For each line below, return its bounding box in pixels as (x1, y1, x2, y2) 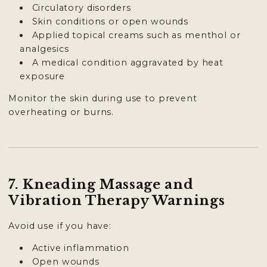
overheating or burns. (8, 106, 114, 117)
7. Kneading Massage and (8, 176, 194, 193)
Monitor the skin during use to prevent (8, 92, 197, 104)
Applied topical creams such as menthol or (32, 29, 241, 41)
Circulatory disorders (32, 2, 131, 13)
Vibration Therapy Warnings (8, 192, 225, 209)
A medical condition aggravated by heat (32, 57, 223, 68)
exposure (20, 70, 66, 82)
